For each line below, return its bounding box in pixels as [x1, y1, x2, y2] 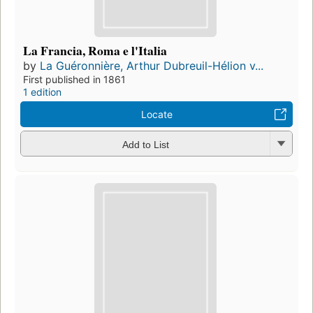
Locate [140, 108, 173, 121]
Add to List [122, 138, 169, 150]
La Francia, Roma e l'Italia [23, 41, 167, 60]
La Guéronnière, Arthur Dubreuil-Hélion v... [40, 59, 263, 73]
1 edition [23, 86, 61, 99]
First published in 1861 [23, 73, 126, 86]
